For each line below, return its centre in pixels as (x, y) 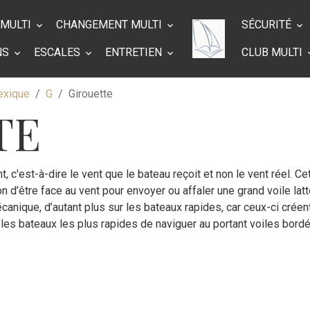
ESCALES (58, 52)
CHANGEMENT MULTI (110, 25)
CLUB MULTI (274, 52)
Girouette (91, 94)
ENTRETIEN (135, 52)
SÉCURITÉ (268, 25)
